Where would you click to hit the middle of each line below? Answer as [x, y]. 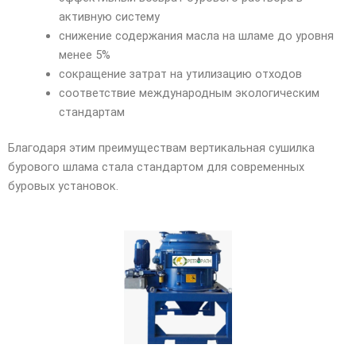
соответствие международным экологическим [189, 93]
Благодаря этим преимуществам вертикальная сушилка [161, 148]
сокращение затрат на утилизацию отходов [180, 74]
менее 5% [84, 54]
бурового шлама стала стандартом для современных [156, 167]
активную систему [109, 16]
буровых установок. [63, 186]
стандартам [91, 112]
